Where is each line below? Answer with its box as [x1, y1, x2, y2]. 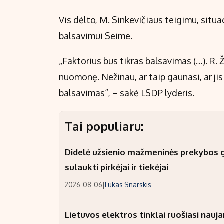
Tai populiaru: [65, 118, 143, 134]
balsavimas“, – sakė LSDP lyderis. [59, 87, 196, 99]
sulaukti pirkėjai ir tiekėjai [65, 162, 168, 173]
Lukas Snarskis [105, 180, 151, 189]
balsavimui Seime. [59, 30, 134, 42]
